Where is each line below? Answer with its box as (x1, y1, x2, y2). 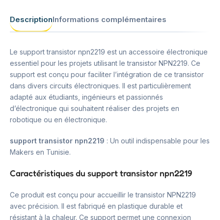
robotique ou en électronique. (10, 115, 107, 124)
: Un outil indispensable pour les (105, 137, 210, 145)
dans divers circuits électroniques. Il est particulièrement (10, 82, 191, 90)
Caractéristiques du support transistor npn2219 (10, 168, 192, 178)
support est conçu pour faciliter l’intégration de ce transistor (10, 70, 204, 79)
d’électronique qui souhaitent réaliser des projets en (10, 104, 179, 112)
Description (10, 14, 53, 24)
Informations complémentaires (53, 14, 166, 24)
